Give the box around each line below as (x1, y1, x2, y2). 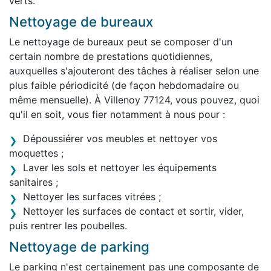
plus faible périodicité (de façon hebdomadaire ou (9, 79, 239, 91)
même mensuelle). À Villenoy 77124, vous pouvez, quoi (9, 93, 260, 106)
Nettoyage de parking (9, 238, 149, 255)
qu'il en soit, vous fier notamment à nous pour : (9, 108, 225, 120)
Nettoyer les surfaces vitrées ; (23, 190, 161, 203)
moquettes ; (9, 146, 64, 159)
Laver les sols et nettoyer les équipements (23, 161, 217, 174)
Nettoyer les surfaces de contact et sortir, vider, (23, 204, 244, 217)
